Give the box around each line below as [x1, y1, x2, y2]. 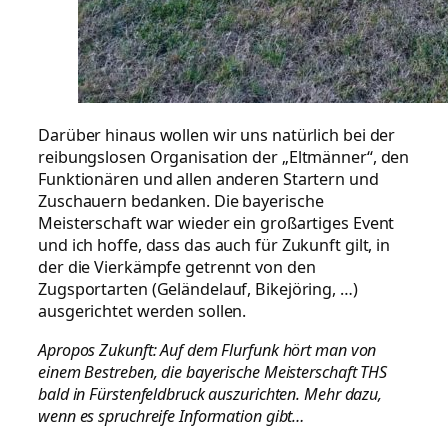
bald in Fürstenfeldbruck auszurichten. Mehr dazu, [38, 382, 383, 405]
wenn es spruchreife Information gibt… [38, 404, 305, 427]
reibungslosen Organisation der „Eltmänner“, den [38, 146, 410, 169]
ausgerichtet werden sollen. [38, 300, 247, 323]
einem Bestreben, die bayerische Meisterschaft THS [38, 360, 388, 383]
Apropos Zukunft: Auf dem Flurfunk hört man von [38, 338, 377, 361]
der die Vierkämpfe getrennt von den [38, 256, 316, 279]
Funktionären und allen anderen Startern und [38, 168, 379, 191]
